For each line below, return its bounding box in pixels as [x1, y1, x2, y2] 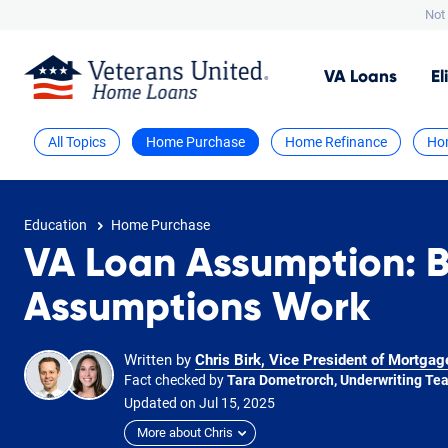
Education [24, 216, 87, 233]
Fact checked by [124, 371, 227, 388]
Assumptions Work [24, 287, 370, 328]
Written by [124, 350, 195, 369]
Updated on [124, 394, 199, 411]
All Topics [48, 133, 106, 150]
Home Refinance [285, 133, 387, 150]
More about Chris [137, 425, 233, 441]
